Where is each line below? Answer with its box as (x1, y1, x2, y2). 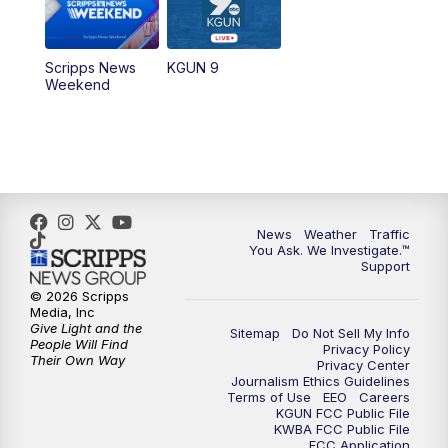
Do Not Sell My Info (292, 324, 410, 341)
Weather (304, 225, 357, 242)
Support (361, 257, 410, 274)
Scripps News (44, 58, 136, 76)
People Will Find (30, 336, 128, 353)
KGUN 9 (166, 58, 219, 76)
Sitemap (230, 324, 280, 341)
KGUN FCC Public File (276, 404, 410, 421)
